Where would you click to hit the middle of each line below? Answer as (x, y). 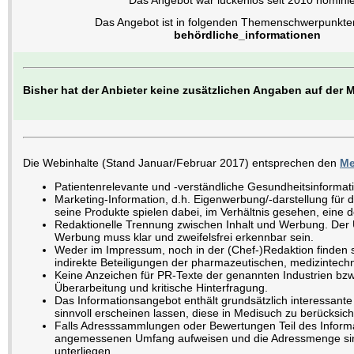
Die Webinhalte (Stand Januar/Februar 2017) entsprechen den (181, 163)
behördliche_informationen (247, 35)
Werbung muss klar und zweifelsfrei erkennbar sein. (184, 237)
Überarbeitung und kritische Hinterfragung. (161, 288)
